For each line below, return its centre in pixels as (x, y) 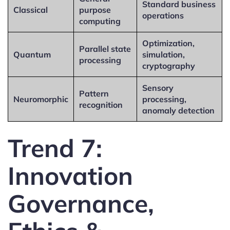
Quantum (32, 54)
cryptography (169, 65)
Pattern (94, 93)
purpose (95, 9)
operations (163, 15)
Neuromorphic (41, 99)
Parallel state (105, 49)
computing (100, 21)
